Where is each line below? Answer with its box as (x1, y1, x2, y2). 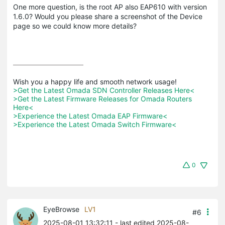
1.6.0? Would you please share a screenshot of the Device (13, 12, 202, 21)
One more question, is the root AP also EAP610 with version (13, 2, 207, 11)
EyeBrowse (43, 204, 79, 213)
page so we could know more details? (13, 21, 137, 30)
